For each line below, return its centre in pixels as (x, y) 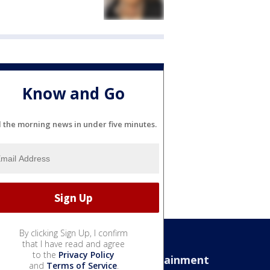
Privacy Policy (86, 255)
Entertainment (169, 260)
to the (46, 255)
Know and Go (74, 93)
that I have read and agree (74, 244)
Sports (19, 260)
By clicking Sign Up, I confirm (74, 233)
